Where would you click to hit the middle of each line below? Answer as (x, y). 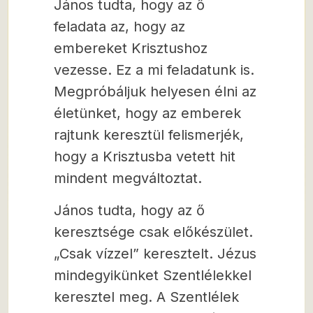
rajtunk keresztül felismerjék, (149, 135)
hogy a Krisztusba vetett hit (145, 156)
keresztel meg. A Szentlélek (146, 297)
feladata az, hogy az (119, 27)
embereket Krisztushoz (131, 48)
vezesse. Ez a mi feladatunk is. (154, 70)
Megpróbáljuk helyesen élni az (155, 92)
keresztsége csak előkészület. (153, 232)
